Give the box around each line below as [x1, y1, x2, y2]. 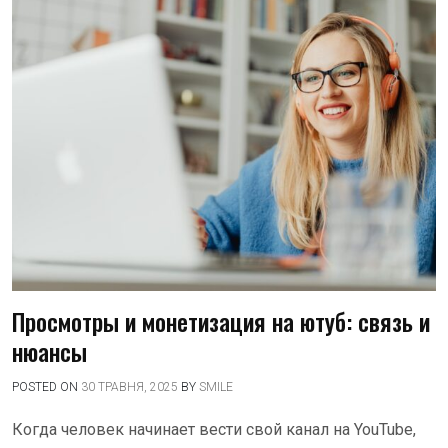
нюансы [12, 333, 87, 369]
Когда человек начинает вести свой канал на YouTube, [12, 420, 416, 439]
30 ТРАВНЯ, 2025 [81, 380, 178, 394]
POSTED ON [12, 380, 81, 394]
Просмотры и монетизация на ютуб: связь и [12, 303, 430, 339]
